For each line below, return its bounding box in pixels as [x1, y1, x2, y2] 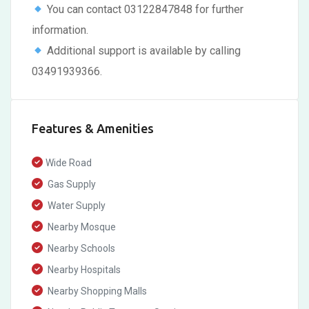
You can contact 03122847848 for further [44, 3, 244, 16]
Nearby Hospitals [46, 264, 121, 275]
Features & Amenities [32, 121, 154, 135]
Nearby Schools [46, 243, 115, 254]
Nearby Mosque [46, 221, 116, 232]
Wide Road [46, 157, 92, 168]
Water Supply [46, 200, 106, 211]
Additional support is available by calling [44, 44, 241, 57]
